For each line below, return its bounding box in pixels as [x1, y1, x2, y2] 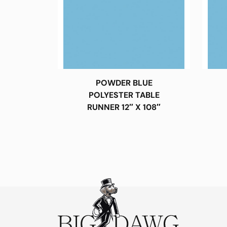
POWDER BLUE [95, 77, 153, 88]
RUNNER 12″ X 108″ [87, 101, 161, 112]
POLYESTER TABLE [88, 89, 160, 100]
